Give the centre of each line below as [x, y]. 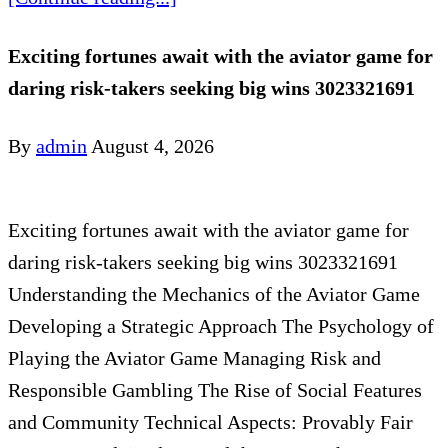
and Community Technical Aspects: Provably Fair [210, 422]
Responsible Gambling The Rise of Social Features [215, 390]
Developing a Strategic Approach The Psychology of [221, 326]
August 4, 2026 [152, 146]
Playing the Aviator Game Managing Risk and [194, 358]
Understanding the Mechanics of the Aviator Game [214, 294]
